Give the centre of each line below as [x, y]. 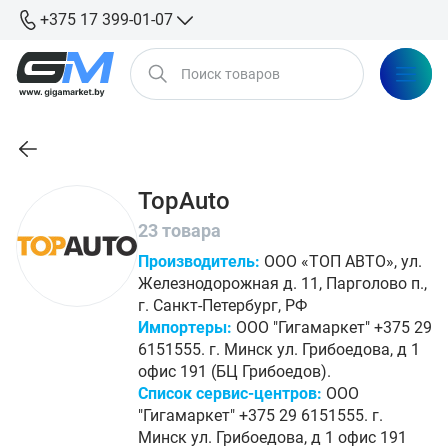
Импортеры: [187, 327]
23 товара [179, 230]
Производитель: [199, 261]
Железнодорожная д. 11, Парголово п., [282, 283]
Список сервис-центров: [230, 393]
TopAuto [184, 201]
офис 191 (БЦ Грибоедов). [234, 371]
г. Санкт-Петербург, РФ [222, 305]
